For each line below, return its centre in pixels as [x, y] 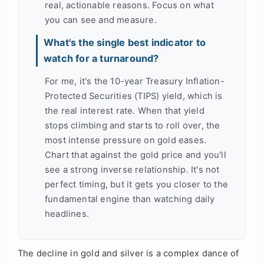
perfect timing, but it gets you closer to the [137, 184]
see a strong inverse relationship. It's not [132, 169]
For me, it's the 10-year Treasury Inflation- [135, 81]
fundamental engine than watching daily [130, 199]
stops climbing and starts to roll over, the [133, 125]
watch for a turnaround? [101, 59]
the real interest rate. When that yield [125, 110]
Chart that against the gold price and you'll [136, 155]
